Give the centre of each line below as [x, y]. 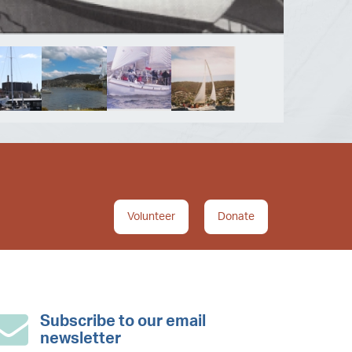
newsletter [81, 339]
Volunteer [151, 217]
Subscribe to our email [123, 322]
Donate [236, 217]
